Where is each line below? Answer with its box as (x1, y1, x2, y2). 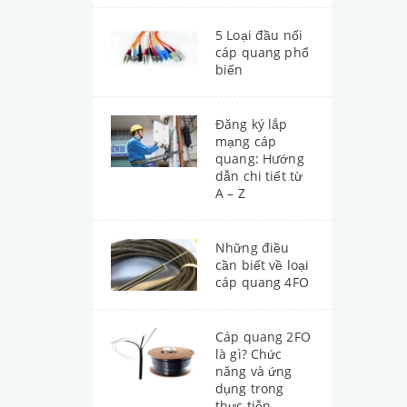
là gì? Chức (215, 345, 283, 362)
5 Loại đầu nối (215, 26, 303, 44)
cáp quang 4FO (215, 273, 309, 291)
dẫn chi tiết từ (215, 167, 303, 184)
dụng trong (215, 380, 284, 397)
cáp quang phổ (215, 44, 309, 61)
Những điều (215, 239, 290, 256)
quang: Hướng (215, 150, 304, 167)
